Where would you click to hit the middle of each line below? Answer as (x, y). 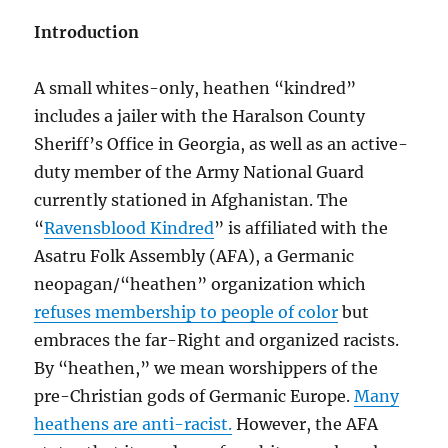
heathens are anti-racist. (133, 424)
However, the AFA (305, 424)
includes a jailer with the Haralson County (200, 116)
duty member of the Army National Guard (199, 172)
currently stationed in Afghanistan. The (191, 200)
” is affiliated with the (301, 228)
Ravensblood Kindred (129, 228)
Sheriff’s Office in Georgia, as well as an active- (221, 144)
